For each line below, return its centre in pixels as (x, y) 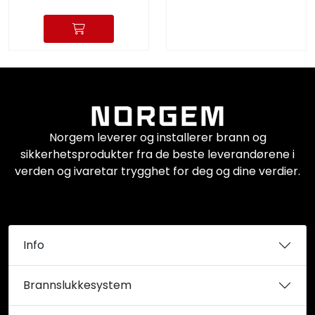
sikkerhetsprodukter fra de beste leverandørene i (157, 155)
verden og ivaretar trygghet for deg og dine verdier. (157, 172)
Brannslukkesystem (77, 285)
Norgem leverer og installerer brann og (157, 138)
